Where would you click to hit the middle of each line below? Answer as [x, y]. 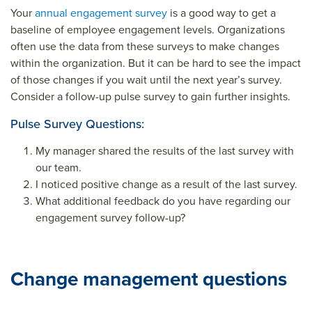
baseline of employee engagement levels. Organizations [148, 30]
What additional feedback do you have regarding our [163, 201]
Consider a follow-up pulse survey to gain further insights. [150, 96]
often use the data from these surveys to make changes [145, 46]
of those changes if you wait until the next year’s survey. [146, 80]
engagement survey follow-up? [110, 218]
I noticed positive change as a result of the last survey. [166, 184]
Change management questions [149, 279]
